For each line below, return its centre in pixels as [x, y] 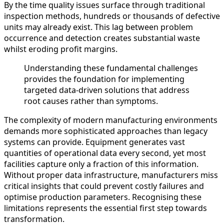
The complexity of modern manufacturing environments [111, 120]
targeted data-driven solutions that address [107, 90]
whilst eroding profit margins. [61, 49]
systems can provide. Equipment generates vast [94, 142]
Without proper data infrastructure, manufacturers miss [111, 175]
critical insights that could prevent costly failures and [104, 186]
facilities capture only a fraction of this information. [101, 164]
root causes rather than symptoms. [91, 101]
